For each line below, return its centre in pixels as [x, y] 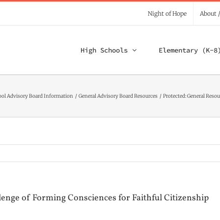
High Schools [104, 50]
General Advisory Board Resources [118, 96]
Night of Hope [167, 13]
